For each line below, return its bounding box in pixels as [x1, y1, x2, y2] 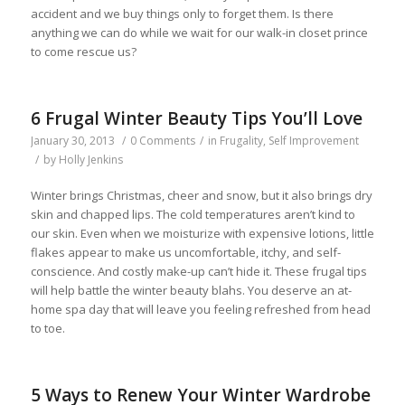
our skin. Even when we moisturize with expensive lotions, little [30, 224, 374, 241]
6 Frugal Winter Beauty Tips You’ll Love [30, 106, 363, 130]
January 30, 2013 [30, 132, 115, 148]
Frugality [219, 132, 263, 148]
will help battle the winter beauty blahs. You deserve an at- [30, 281, 352, 298]
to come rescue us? [30, 42, 137, 60]
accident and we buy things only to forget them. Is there [30, 5, 334, 22]
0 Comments [129, 132, 195, 148]
